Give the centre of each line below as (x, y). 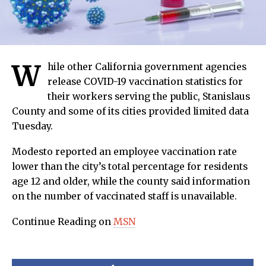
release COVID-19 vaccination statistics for (145, 82)
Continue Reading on (63, 222)
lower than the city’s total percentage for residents (130, 167)
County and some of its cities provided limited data (130, 112)
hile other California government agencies (147, 67)
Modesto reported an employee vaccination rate (124, 152)
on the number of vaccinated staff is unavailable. (124, 197)
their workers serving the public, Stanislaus (149, 97)
